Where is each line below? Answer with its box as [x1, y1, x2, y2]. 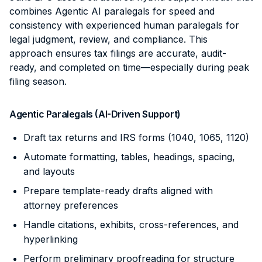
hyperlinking [23, 233, 78, 245]
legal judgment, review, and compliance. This [9, 33, 208, 45]
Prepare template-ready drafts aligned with [23, 184, 213, 196]
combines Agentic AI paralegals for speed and [9, 5, 215, 17]
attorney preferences [23, 199, 118, 211]
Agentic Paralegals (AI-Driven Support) [9, 108, 181, 120]
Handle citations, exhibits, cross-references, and [23, 218, 239, 230]
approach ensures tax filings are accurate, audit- [9, 47, 226, 59]
